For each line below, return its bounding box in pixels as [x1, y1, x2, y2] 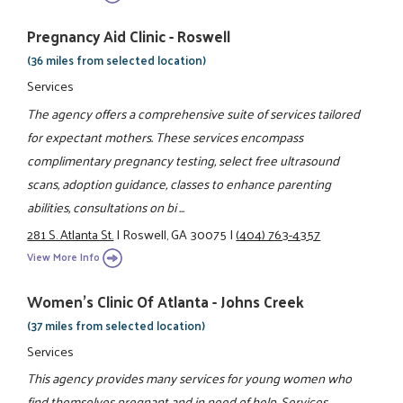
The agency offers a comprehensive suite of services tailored [27, 101, 361, 125]
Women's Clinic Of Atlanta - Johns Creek [27, 287, 305, 315]
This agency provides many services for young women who [27, 366, 353, 390]
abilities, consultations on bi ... [27, 194, 185, 219]
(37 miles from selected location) [27, 314, 206, 336]
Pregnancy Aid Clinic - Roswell [27, 22, 231, 50]
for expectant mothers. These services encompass [27, 124, 304, 148]
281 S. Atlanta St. [27, 222, 114, 246]
